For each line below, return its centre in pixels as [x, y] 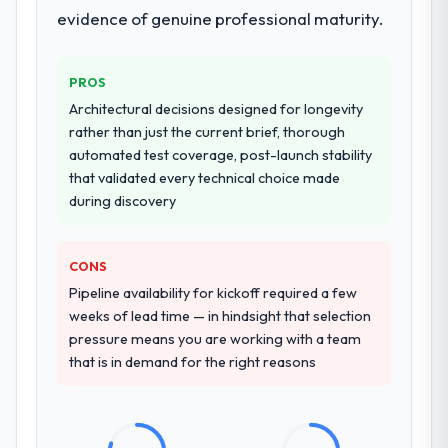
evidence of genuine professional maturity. [220, 18]
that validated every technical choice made [205, 177]
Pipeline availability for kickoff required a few [213, 292]
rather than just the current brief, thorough [207, 131]
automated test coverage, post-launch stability [221, 154]
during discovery [123, 200]
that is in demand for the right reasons [193, 361]
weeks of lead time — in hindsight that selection [220, 315]
